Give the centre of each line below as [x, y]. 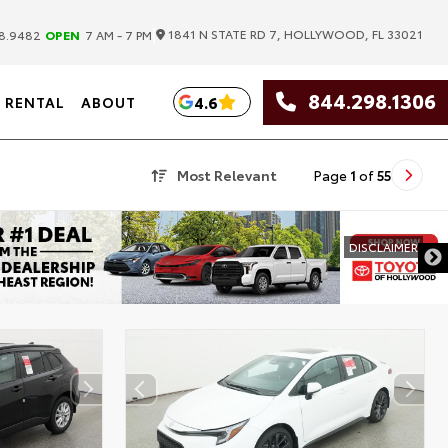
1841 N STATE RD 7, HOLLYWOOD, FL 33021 [294, 33]
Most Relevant [226, 175]
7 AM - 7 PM [117, 34]
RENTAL [34, 102]
